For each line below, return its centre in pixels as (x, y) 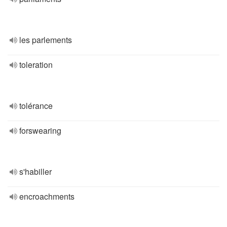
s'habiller (35, 172)
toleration (36, 65)
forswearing (40, 130)
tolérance (36, 106)
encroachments (47, 196)
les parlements (46, 40)
